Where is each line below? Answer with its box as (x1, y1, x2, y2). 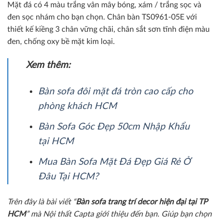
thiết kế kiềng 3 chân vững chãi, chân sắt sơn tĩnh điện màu (7, 25, 210, 33)
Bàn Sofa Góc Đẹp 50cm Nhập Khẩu (38, 122, 190, 131)
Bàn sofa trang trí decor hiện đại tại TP (76, 198, 208, 206)
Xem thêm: (26, 60, 70, 70)
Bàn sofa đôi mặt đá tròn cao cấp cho (38, 87, 193, 97)
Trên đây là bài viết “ (7, 198, 76, 206)
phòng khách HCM (38, 102, 117, 111)
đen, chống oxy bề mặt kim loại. (7, 37, 115, 45)
